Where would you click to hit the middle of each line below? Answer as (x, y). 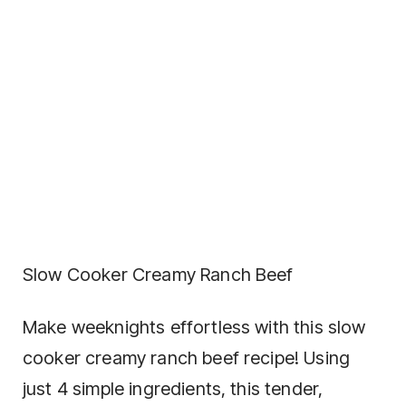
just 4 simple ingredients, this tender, (173, 389)
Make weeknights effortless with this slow (194, 327)
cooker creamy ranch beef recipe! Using (187, 358)
